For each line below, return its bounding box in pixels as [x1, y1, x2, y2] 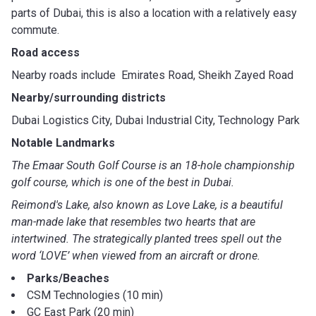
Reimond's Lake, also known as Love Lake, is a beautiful [11, 197, 283, 212]
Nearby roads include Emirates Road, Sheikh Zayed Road [11, 68, 293, 82]
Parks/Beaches [27, 271, 109, 285]
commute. [11, 23, 59, 37]
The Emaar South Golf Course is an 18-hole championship [11, 158, 295, 172]
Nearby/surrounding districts [11, 90, 169, 104]
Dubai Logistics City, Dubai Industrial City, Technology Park [11, 113, 300, 127]
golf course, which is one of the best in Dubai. [11, 175, 237, 189]
